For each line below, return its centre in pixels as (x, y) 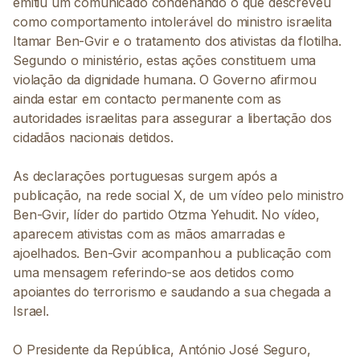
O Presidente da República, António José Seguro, (162, 350)
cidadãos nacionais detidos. (93, 137)
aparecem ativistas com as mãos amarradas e (149, 234)
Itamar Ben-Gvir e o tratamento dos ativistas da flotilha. (177, 41)
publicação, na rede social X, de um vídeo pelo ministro (179, 195)
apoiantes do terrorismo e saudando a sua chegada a (172, 292)
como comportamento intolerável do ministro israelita (172, 22)
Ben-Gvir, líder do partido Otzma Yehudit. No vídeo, (166, 215)
